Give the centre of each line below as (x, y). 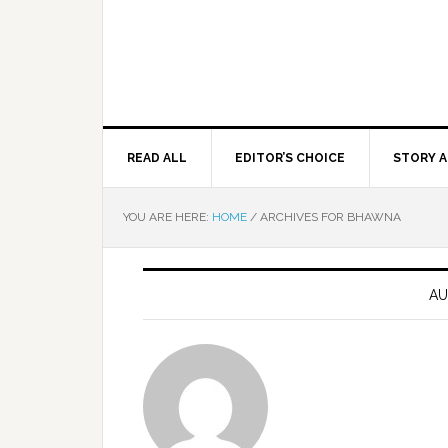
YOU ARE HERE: (167, 217)
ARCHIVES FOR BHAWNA (329, 217)
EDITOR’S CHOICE (290, 158)
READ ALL (157, 158)
